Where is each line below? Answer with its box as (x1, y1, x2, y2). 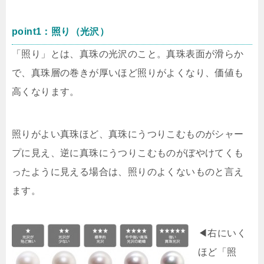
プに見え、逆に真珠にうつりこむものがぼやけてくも (12, 148, 244, 159)
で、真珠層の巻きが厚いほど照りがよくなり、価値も (12, 68, 244, 78)
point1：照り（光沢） (12, 27, 110, 37)
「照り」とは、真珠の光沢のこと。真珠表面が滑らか (12, 49, 244, 60)
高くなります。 (12, 87, 80, 97)
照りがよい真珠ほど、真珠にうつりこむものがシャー (12, 129, 244, 140)
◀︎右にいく (198, 228, 246, 239)
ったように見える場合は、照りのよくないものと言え (12, 167, 244, 177)
